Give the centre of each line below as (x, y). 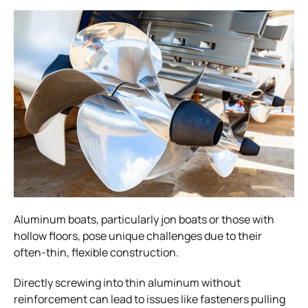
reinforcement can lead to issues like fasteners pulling (150, 299)
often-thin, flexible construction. (96, 252)
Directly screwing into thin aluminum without (127, 282)
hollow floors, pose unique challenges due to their (138, 235)
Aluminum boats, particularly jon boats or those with (144, 219)
